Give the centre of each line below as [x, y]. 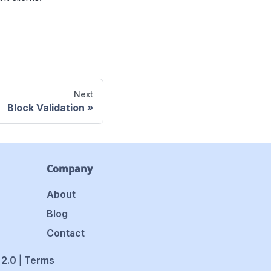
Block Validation [46, 107]
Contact [66, 233]
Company [70, 169]
